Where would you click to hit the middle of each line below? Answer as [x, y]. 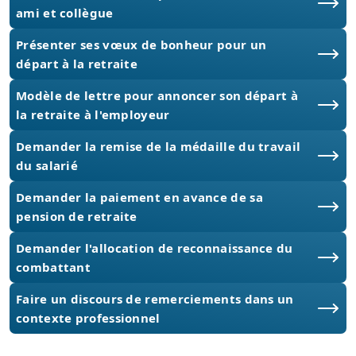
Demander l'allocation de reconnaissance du [155, 248]
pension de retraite [77, 217]
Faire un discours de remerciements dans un [155, 299]
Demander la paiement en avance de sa [139, 197]
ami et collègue [65, 13]
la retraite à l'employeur [93, 115]
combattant [54, 267]
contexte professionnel [88, 318]
